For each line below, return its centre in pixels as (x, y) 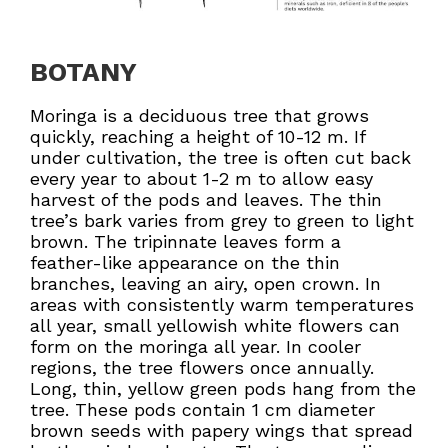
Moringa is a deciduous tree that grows (199, 115)
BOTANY (83, 71)
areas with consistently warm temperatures (222, 304)
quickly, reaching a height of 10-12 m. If (197, 136)
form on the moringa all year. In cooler (195, 346)
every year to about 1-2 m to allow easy (201, 178)
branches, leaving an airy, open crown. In (205, 283)
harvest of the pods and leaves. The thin (206, 199)
